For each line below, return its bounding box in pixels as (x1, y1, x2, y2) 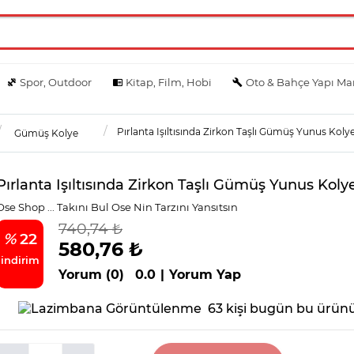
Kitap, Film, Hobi (125, 75, 212, 88)
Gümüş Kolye (14, 126, 78, 139)
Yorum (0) (58, 266, 124, 282)
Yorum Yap (169, 266, 241, 282)
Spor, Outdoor (20, 75, 92, 88)
